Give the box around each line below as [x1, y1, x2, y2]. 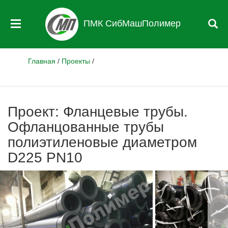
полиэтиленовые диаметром [8, 134, 197, 150]
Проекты [62, 57, 90, 65]
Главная [28, 57, 55, 65]
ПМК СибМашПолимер [83, 18, 181, 28]
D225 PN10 [8, 150, 82, 165]
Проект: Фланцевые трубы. [8, 104, 188, 120]
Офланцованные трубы [8, 119, 164, 135]
